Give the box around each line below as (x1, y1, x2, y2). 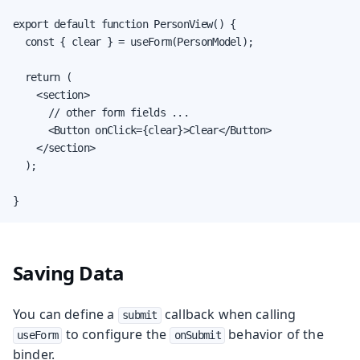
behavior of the (225, 325, 324, 343)
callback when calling (161, 305, 297, 323)
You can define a (13, 305, 118, 323)
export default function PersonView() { (13, 17, 236, 31)
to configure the (62, 325, 170, 343)
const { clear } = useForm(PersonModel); (13, 35, 254, 48)
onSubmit (174, 328, 221, 342)
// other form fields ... (13, 105, 189, 119)
